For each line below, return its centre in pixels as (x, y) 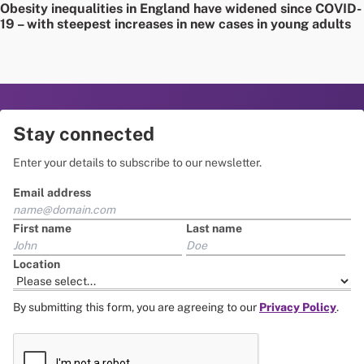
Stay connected (84, 134)
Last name (214, 229)
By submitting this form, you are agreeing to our (136, 308)
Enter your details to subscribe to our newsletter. (137, 163)
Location (37, 264)
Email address (52, 193)
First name (42, 229)
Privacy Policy (298, 308)
